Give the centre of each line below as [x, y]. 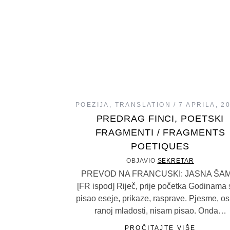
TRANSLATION [143, 105]
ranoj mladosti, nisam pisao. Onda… [160, 211]
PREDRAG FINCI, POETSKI [160, 119]
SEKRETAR [176, 161]
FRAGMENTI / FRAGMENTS [160, 132]
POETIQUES [160, 146]
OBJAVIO [142, 161]
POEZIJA [92, 105]
